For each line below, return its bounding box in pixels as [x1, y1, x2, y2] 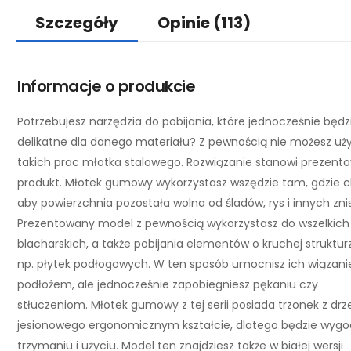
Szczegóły [35, 11, 118, 34]
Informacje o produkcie [17, 74, 195, 97]
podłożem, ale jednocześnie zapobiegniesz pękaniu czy [17, 276, 318, 292]
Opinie [157, 11, 213, 34]
